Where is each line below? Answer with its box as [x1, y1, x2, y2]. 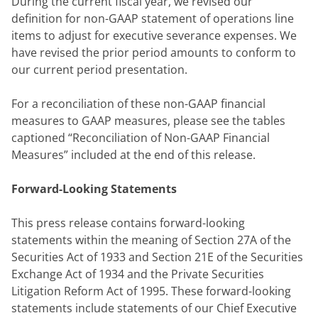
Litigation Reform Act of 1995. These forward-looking [11, 283, 291, 299]
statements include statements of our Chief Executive [11, 300, 297, 316]
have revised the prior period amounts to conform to [11, 45, 296, 60]
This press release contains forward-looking [11, 215, 245, 231]
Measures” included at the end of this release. [11, 147, 256, 163]
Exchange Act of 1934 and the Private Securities [11, 266, 264, 282]
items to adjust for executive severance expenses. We [11, 28, 297, 43]
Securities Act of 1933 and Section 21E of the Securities [11, 249, 303, 265]
